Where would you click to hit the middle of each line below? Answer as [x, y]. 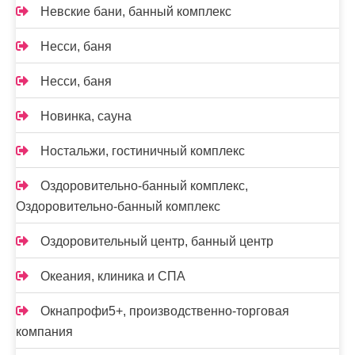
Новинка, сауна [86, 116]
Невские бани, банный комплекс [136, 11]
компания [44, 332]
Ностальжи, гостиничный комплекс [143, 151]
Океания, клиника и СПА [113, 276]
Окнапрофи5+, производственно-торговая [165, 311]
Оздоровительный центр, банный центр [157, 241]
